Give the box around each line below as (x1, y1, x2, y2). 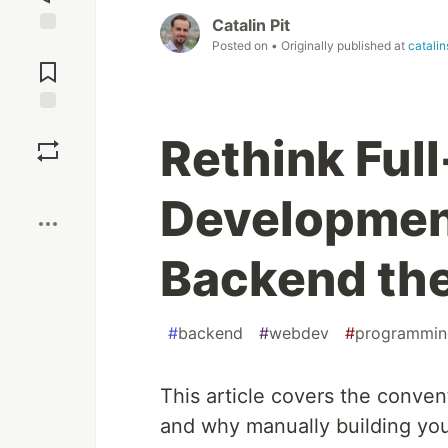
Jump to (21, 38, 75, 56)
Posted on (212, 38, 271, 54)
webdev (269, 323, 329, 344)
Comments (13, 55, 83, 73)
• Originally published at (271, 38, 408, 54)
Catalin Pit (212, 15, 290, 36)
